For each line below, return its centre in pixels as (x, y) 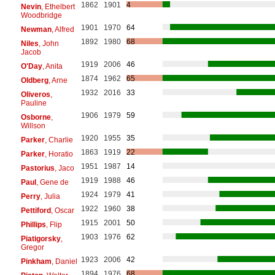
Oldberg (34, 80)
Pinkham (36, 261)
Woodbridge (41, 15)
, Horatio (59, 154)
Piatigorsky (41, 238)
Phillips (33, 224)
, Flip (54, 224)
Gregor (32, 247)
